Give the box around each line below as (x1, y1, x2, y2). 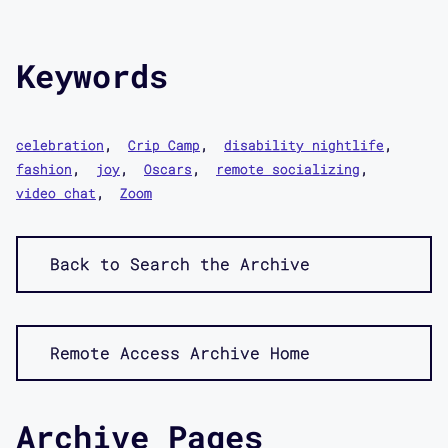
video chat (16, 184, 96, 201)
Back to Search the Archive (50, 253, 310, 275)
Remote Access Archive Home (50, 341, 310, 363)
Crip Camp (128, 136, 200, 153)
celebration (16, 136, 104, 153)
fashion (16, 160, 72, 177)
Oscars (144, 160, 192, 177)
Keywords (16, 53, 168, 97)
